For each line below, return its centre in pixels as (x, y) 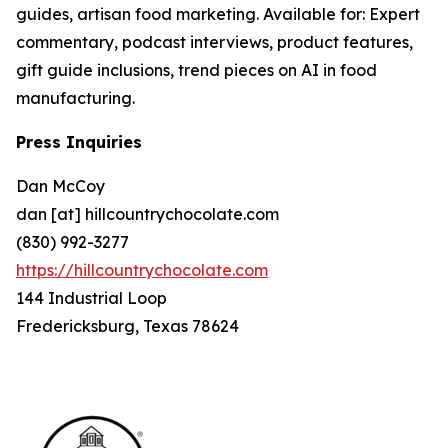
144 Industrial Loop (91, 298)
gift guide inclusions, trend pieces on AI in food (196, 70)
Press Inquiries (79, 142)
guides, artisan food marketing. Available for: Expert (218, 14)
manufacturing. (75, 98)
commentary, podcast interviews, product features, (214, 42)
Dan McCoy (60, 186)
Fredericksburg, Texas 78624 (127, 326)
